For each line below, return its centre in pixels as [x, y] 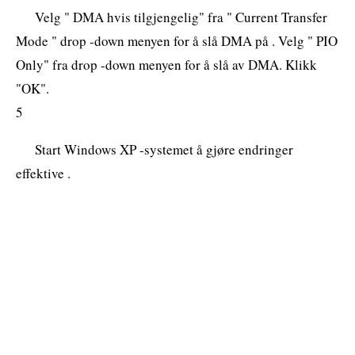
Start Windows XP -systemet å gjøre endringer [164, 149]
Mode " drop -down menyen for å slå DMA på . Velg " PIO [177, 40]
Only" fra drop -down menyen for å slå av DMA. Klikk [166, 64]
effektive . [43, 173]
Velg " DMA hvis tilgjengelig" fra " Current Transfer [181, 17]
